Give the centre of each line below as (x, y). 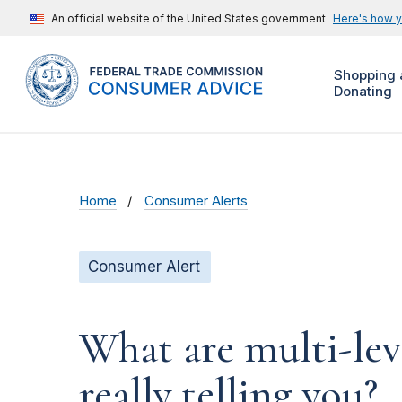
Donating (363, 92)
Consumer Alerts (197, 201)
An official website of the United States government (188, 18)
